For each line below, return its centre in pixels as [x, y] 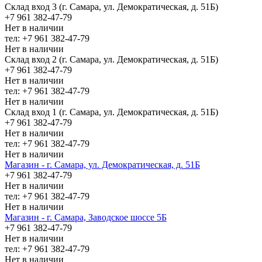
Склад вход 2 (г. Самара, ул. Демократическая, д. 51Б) [111, 59]
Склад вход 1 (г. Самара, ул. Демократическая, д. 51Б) [111, 112]
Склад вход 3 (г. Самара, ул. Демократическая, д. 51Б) [111, 6]
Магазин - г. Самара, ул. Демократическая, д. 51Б [102, 164]
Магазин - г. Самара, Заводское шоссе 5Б [86, 217]
